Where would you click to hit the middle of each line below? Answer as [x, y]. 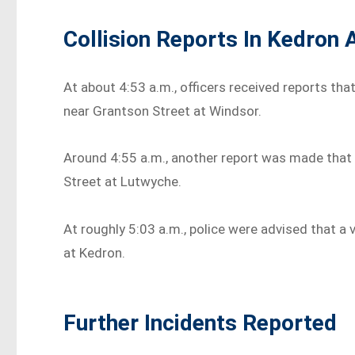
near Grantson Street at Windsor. [163, 111]
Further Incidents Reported [200, 323]
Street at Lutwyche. [123, 182]
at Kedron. [95, 253]
